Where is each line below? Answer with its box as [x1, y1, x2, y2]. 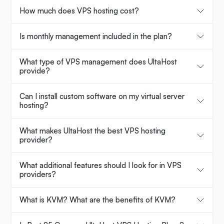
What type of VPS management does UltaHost [19, 57, 177, 67]
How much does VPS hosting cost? [19, 6, 139, 16]
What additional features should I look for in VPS [19, 160, 181, 170]
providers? [19, 169, 56, 179]
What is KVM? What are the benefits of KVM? [19, 195, 175, 205]
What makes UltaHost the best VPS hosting [19, 126, 165, 136]
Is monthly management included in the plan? [19, 31, 172, 41]
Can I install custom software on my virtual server [19, 91, 184, 101]
